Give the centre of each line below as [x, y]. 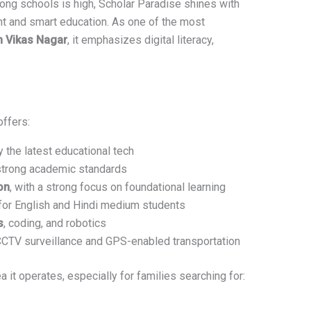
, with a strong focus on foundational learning [117, 187]
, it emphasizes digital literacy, [140, 40]
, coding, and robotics [54, 224]
